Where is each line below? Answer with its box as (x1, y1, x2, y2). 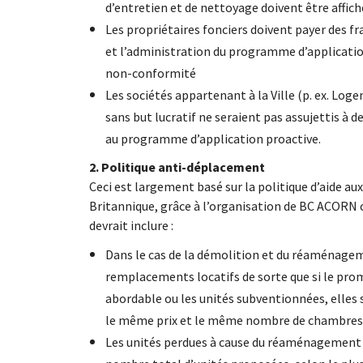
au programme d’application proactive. (105, 130, 323, 147)
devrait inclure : (88, 216, 173, 233)
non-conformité (105, 64, 196, 81)
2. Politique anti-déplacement (88, 158, 265, 175)
